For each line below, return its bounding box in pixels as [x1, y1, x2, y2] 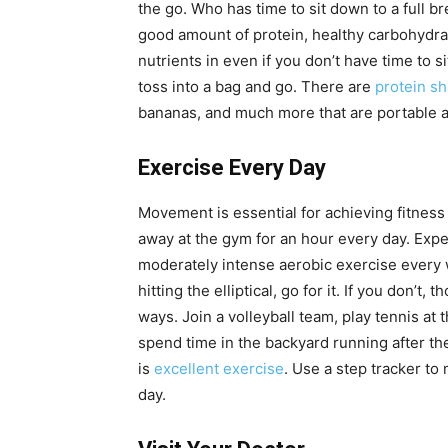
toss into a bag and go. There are [138, 77, 375, 97]
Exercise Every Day [138, 155, 326, 181]
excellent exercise [154, 359, 284, 379]
